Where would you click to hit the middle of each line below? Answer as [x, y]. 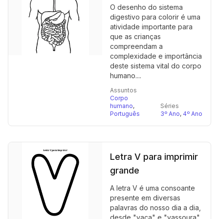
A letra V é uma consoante [153, 188]
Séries [170, 106]
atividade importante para [151, 27]
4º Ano [193, 114]
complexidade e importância [156, 56]
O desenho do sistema [146, 7]
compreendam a [136, 46]
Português [125, 114]
